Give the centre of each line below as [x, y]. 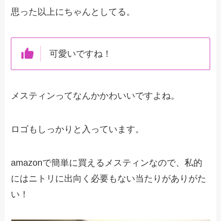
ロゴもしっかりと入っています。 [78, 129]
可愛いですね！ [80, 54]
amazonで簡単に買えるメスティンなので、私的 [107, 163]
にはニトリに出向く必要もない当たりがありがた [109, 178]
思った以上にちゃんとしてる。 [73, 12]
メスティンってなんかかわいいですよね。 [95, 95]
